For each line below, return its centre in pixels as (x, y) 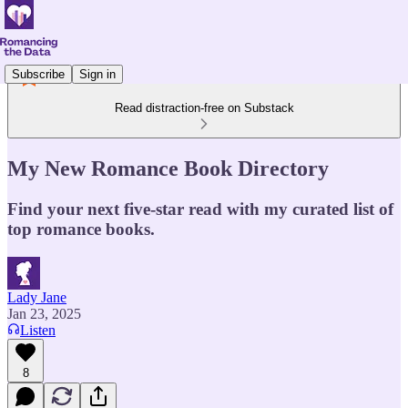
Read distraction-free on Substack (204, 108)
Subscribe (38, 74)
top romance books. (81, 229)
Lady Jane (37, 297)
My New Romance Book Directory (168, 168)
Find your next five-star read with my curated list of (200, 209)
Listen (38, 330)
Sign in (97, 74)
